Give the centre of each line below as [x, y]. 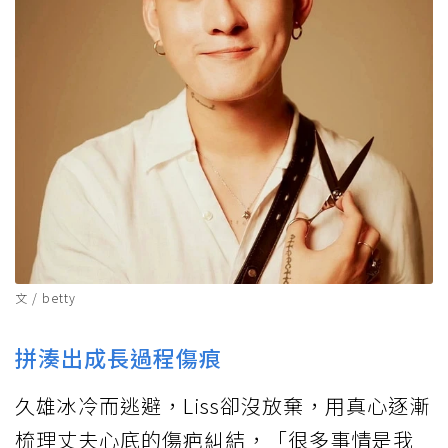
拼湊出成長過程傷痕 [118, 356]
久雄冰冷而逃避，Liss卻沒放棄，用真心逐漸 [222, 405]
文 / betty [45, 297]
